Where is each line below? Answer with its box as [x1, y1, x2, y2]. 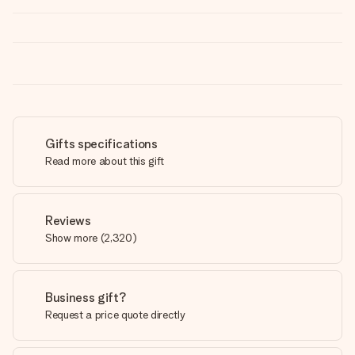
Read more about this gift [45, 155, 164, 167]
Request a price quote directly [45, 308, 185, 321]
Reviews [45, 213, 91, 228]
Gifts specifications [45, 136, 158, 151]
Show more [45, 231, 98, 244]
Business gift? [45, 290, 127, 305]
